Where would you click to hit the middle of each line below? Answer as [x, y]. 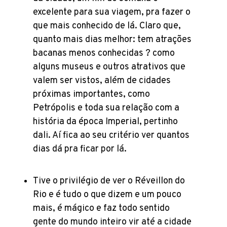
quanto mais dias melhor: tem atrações [112, 40]
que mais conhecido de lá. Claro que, [107, 26]
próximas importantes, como [91, 94]
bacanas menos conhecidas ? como [104, 53]
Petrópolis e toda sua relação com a [106, 108]
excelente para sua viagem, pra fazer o [112, 12]
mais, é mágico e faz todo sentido [101, 208]
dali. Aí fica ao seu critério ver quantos [111, 135]
